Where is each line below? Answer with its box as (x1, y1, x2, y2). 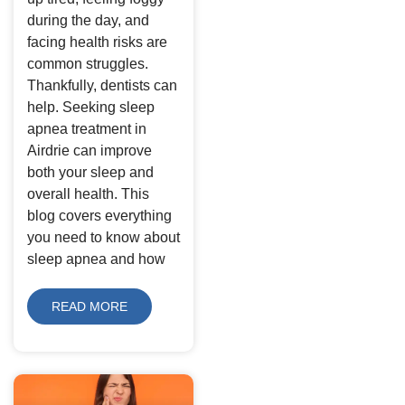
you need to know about (27, 229, 180, 245)
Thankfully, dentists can (27, 77, 177, 93)
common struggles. (27, 55, 148, 71)
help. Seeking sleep (27, 99, 155, 115)
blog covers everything (27, 207, 172, 223)
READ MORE (52, 298, 127, 314)
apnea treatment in (27, 120, 146, 137)
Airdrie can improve (27, 142, 152, 158)
